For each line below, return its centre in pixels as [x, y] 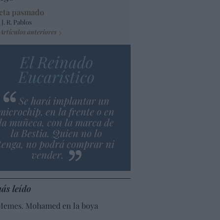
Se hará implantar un [64, 100]
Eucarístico [56, 76]
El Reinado [56, 61]
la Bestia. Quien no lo [56, 133]
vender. [49, 154]
